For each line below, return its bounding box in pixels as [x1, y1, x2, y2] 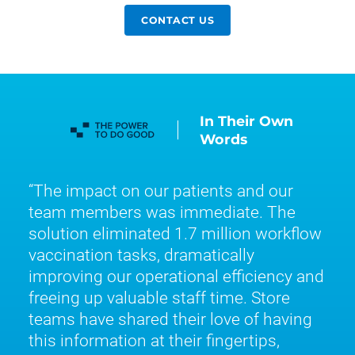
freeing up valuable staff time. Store [29, 287, 290, 307]
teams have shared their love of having [29, 308, 312, 329]
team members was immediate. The [29, 201, 296, 222]
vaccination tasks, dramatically [29, 244, 254, 265]
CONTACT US [141, 13, 214, 26]
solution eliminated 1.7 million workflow [29, 223, 322, 243]
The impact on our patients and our [33, 180, 293, 200]
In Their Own [200, 112, 293, 129]
